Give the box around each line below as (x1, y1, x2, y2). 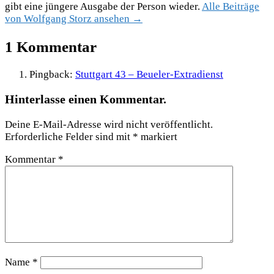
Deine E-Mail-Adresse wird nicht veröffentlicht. (5, 119, 213, 131)
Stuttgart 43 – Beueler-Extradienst (75, 68, 223, 80)
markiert (138, 131, 177, 143)
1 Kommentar (5, 37, 97, 55)
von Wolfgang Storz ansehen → (5, 12, 143, 24)
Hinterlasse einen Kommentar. (5, 92, 166, 106)
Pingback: (29, 68, 75, 80)
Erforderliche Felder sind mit (5, 131, 133, 143)
